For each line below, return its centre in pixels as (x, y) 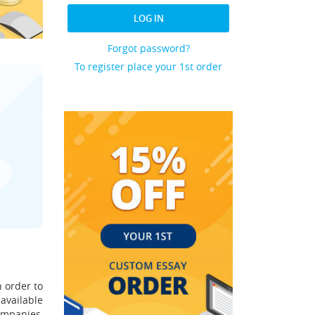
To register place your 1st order (148, 66)
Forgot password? (148, 48)
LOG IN (148, 18)
